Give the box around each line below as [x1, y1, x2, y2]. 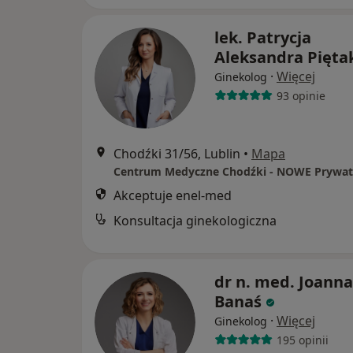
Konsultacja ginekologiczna [113, 212, 277, 230]
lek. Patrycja [214, 27, 311, 49]
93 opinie [276, 87, 325, 103]
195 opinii [276, 332, 329, 347]
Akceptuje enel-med [113, 187, 232, 205]
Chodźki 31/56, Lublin [113, 145, 240, 163]
